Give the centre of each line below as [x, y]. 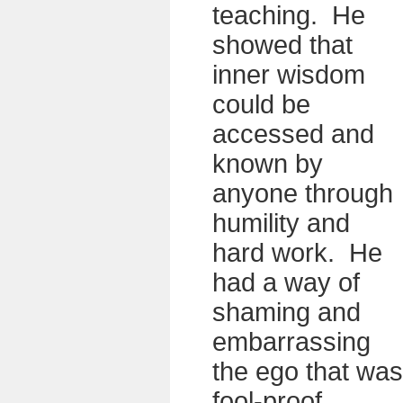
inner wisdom [289, 75]
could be [261, 104]
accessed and [293, 134]
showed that [282, 45]
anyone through [303, 193]
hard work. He [297, 253]
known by [268, 164]
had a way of [286, 282]
